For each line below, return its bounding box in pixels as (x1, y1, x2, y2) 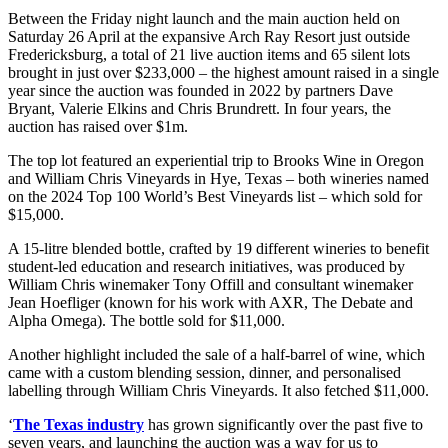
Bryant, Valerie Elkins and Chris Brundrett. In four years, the (8, 100, 391, 118)
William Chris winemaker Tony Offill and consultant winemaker (8, 276, 413, 294)
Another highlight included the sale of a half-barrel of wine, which (8, 346, 425, 364)
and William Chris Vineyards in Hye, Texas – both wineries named (8, 170, 429, 188)
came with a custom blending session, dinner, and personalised (8, 364, 401, 382)
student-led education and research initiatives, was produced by (8, 258, 405, 276)
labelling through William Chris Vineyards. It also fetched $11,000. (8, 382, 429, 400)
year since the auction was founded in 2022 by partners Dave (8, 82, 393, 100)
